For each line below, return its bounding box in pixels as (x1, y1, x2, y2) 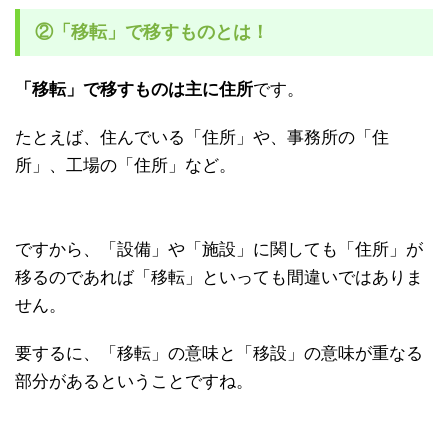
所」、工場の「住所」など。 (15, 156, 236, 175)
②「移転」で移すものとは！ (35, 22, 269, 42)
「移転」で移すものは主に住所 (15, 80, 253, 99)
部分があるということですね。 (15, 372, 253, 391)
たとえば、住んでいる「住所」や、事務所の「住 (15, 128, 389, 147)
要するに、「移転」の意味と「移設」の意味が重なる (15, 344, 423, 363)
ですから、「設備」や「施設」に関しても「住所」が (15, 240, 423, 259)
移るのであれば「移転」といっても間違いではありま (15, 268, 423, 287)
